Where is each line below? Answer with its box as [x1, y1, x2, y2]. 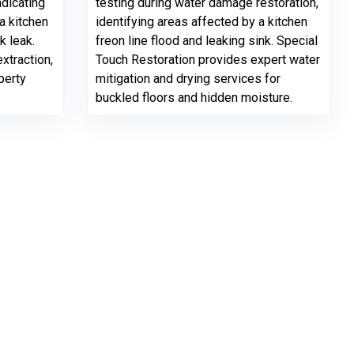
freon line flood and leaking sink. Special [96, 33, 318, 48]
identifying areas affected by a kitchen [96, 14, 307, 29]
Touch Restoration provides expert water [96, 52, 320, 67]
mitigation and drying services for [96, 71, 281, 86]
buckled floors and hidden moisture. [96, 90, 292, 105]
